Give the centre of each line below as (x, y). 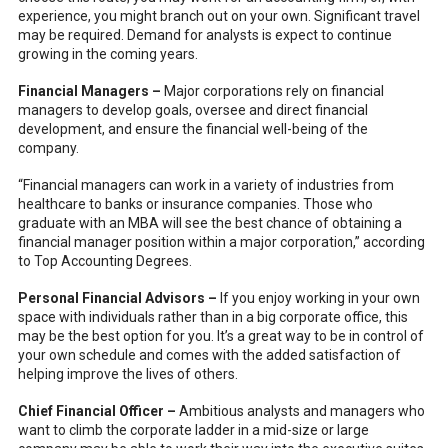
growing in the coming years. (107, 54)
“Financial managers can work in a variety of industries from (205, 185)
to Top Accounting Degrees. (104, 261)
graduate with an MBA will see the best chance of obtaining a (209, 223)
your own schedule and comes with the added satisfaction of (209, 355)
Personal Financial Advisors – (118, 298)
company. (48, 148)
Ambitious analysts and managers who (301, 411)
